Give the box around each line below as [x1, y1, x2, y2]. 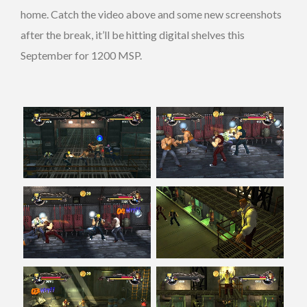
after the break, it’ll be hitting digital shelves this [21, 27, 245, 41]
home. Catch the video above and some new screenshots [21, 7, 282, 21]
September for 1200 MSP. [21, 48, 142, 62]
